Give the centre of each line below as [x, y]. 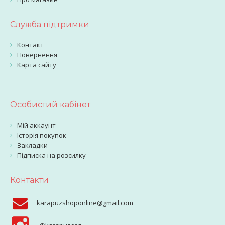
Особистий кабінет [50, 105]
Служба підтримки [50, 24]
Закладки [32, 145]
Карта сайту [37, 65]
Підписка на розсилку [51, 155]
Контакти [29, 180]
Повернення [37, 55]
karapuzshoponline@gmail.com [85, 203]
